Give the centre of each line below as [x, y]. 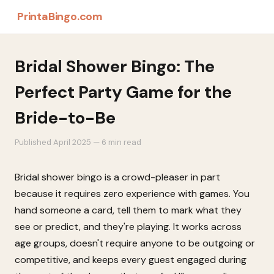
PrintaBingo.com [60, 17]
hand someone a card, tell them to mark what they [128, 210]
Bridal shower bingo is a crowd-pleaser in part [117, 177]
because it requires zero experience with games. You [132, 194]
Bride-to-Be [65, 118]
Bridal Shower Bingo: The [115, 66]
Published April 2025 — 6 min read [78, 142]
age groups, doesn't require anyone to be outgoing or [135, 243]
